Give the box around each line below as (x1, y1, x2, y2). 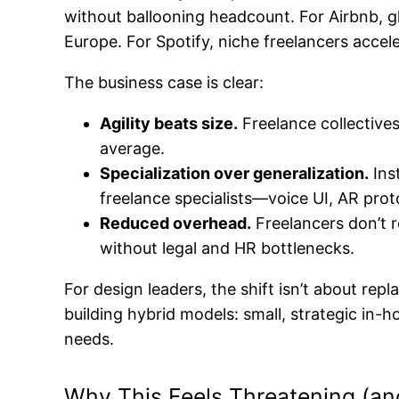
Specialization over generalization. (100, 164, 369, 183)
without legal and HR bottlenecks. (100, 239, 354, 258)
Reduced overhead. (100, 214, 251, 233)
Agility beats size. (100, 114, 238, 134)
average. (100, 139, 165, 159)
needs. (64, 330, 114, 349)
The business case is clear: (64, 73, 264, 93)
